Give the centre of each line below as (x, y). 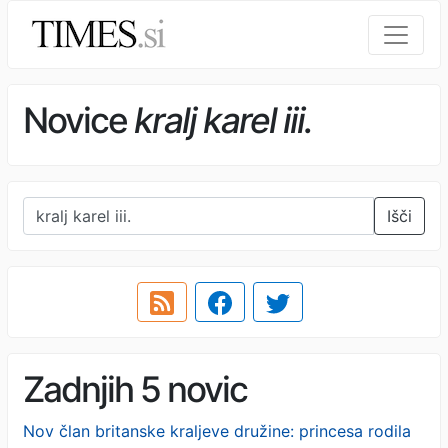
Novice (78, 120)
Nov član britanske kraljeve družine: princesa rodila (217, 430)
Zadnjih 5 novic (135, 389)
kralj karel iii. (223, 120)
